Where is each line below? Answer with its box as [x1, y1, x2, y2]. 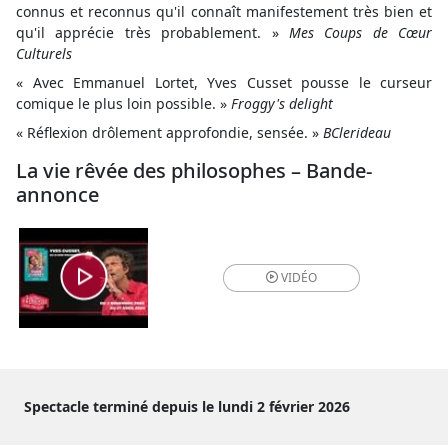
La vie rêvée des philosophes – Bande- [16, 156, 372, 184]
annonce [16, 180, 99, 208]
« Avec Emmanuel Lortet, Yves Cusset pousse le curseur [16, 72, 432, 92]
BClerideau [323, 122, 391, 142]
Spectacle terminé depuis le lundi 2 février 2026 [24, 396, 350, 416]
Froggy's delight [231, 93, 337, 113]
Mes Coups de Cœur [288, 22, 432, 42]
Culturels [16, 43, 72, 63]
